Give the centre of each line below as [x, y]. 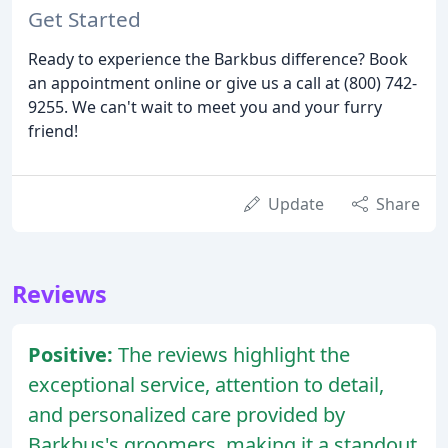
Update [296, 203]
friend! [53, 130]
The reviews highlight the [234, 354]
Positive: [73, 354]
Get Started [84, 18]
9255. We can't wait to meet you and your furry [205, 106]
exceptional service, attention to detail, [206, 384]
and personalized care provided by [186, 414]
